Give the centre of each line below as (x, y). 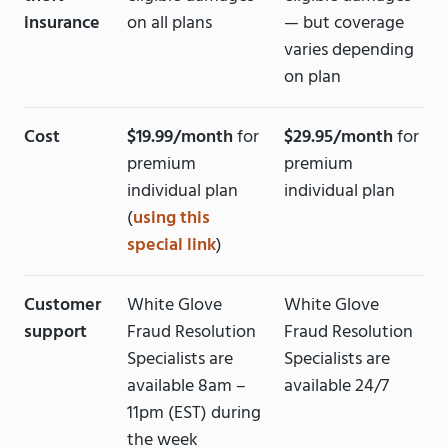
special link (172, 246)
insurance (62, 24)
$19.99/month (180, 138)
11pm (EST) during (194, 414)
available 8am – (187, 387)
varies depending (348, 51)
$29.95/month (338, 138)
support (55, 333)
